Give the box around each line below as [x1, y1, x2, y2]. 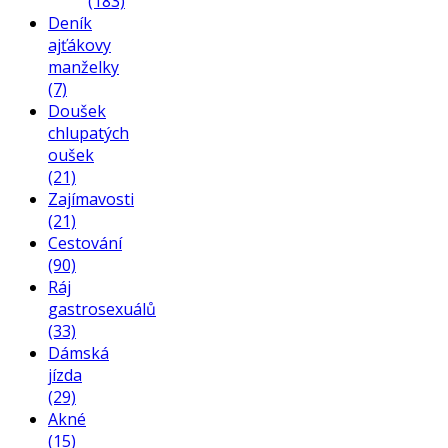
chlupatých [48, 121, 129, 144]
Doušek [48, 99, 106, 122]
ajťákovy [48, 33, 111, 56]
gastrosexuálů [48, 297, 156, 320]
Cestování [48, 231, 122, 254]
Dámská [48, 341, 109, 364]
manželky [48, 55, 119, 78]
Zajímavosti [48, 187, 134, 210]
